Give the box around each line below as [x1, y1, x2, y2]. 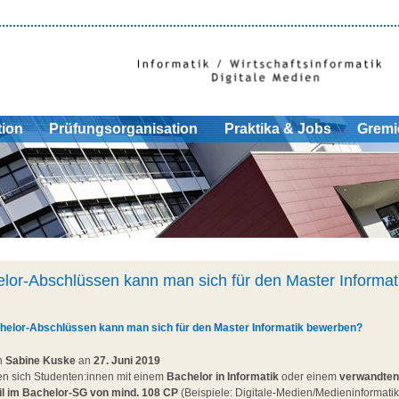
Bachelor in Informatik [166, 370, 279, 384]
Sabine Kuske [4, 354, 76, 368]
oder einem [278, 370, 337, 384]
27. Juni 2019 [93, 354, 160, 368]
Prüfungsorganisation [49, 121, 199, 137]
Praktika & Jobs [224, 121, 331, 137]
